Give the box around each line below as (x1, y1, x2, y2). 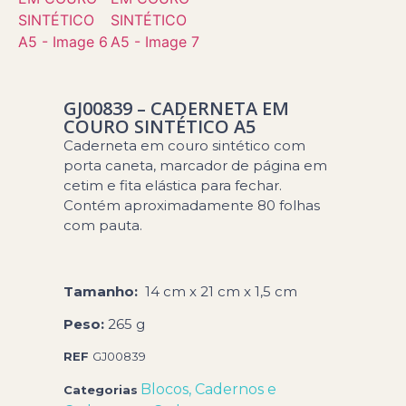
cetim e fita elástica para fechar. (63, 177, 283, 194)
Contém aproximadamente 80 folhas (63, 197, 321, 214)
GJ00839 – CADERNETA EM (63, 96, 290, 121)
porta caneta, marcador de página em (63, 157, 328, 174)
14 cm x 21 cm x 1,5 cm (141, 282, 298, 300)
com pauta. (63, 217, 143, 234)
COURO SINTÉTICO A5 (63, 114, 256, 139)
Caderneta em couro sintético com (63, 137, 306, 154)
